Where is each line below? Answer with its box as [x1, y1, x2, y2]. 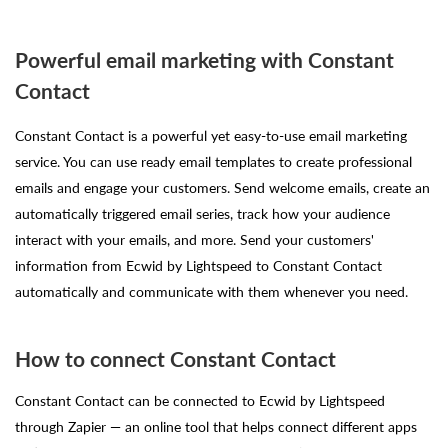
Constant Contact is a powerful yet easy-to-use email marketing [15, 127, 407, 142]
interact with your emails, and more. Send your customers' [15, 231, 374, 246]
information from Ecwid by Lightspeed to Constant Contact [15, 257, 382, 272]
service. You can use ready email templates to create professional [15, 153, 412, 168]
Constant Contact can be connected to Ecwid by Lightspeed [15, 393, 385, 408]
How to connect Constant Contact [15, 348, 336, 370]
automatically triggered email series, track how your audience [15, 205, 390, 220]
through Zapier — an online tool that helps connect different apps [15, 419, 417, 434]
